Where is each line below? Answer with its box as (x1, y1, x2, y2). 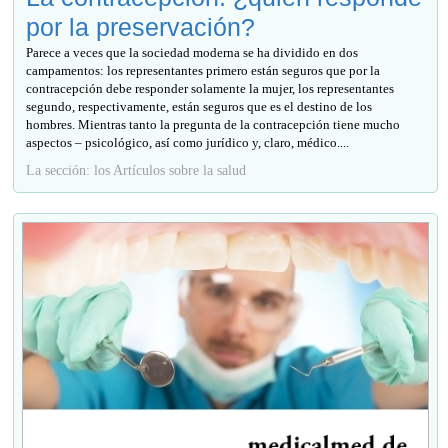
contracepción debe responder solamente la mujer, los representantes (26, 80, 395, 96)
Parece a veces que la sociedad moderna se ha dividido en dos (26, 44, 359, 60)
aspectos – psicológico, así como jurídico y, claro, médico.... (26, 134, 350, 150)
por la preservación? (26, 12, 256, 41)
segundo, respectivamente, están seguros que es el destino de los (26, 98, 373, 114)
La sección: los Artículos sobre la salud (26, 161, 247, 178)
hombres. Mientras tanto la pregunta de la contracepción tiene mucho (26, 116, 401, 132)
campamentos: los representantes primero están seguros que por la (26, 62, 381, 78)
